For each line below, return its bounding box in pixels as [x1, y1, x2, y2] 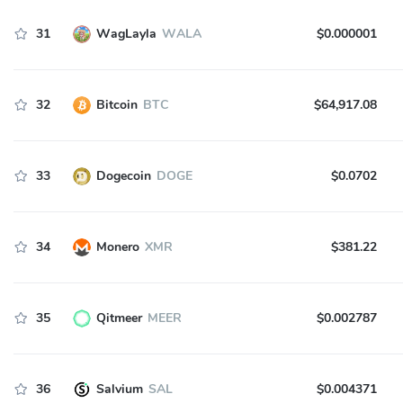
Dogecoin [95, 167, 151, 184]
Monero [95, 238, 139, 255]
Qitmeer [95, 309, 142, 327]
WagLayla [95, 25, 157, 42]
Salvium [95, 381, 143, 398]
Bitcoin [95, 96, 138, 113]
